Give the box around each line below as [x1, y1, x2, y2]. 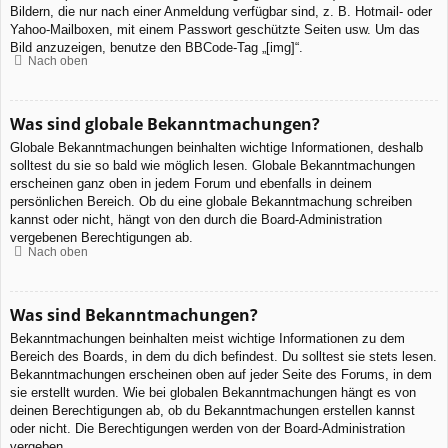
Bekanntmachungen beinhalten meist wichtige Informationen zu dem [10, 330, 405, 346]
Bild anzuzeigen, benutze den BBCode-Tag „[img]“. [10, 39, 303, 55]
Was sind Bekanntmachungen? [10, 303, 258, 326]
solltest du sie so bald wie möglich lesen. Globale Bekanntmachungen [10, 158, 415, 174]
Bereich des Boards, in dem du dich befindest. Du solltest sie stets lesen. [10, 348, 437, 364]
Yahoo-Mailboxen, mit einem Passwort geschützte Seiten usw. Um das [10, 21, 420, 37]
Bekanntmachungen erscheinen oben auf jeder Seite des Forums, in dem [10, 366, 432, 382]
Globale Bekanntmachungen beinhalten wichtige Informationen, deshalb [10, 140, 423, 156]
